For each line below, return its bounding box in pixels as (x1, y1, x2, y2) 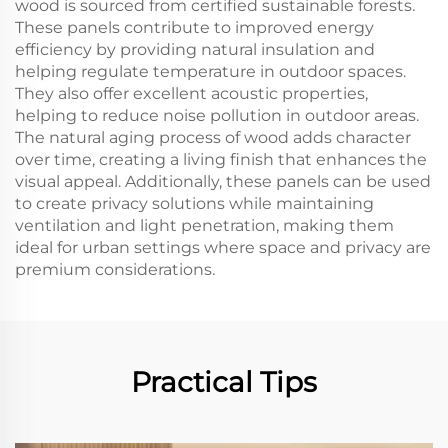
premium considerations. (15, 260, 215, 279)
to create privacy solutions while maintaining (15, 194, 374, 213)
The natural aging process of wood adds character (15, 128, 411, 147)
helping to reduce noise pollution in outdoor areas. (15, 106, 419, 125)
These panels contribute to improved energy (15, 18, 374, 37)
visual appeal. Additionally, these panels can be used (15, 172, 431, 191)
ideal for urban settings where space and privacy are (15, 238, 431, 257)
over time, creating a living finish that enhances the (15, 150, 427, 169)
